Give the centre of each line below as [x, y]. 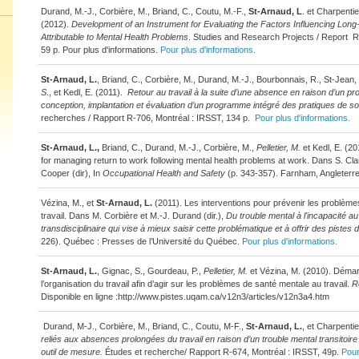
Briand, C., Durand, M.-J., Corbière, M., [179, 147]
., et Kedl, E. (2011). [87, 92]
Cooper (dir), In [71, 173]
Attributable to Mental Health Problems [114, 37]
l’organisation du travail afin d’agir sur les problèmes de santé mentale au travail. [196, 284]
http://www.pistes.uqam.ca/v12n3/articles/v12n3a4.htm [223, 296]
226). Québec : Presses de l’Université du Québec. [141, 241]
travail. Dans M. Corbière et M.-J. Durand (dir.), [133, 216]
